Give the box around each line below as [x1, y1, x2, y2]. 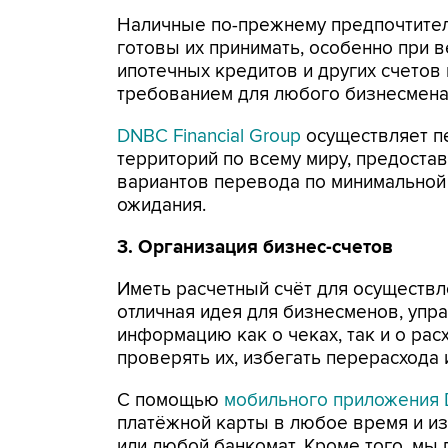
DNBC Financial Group [117, 125, 301, 148]
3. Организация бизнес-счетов [117, 236, 393, 259]
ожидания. [117, 194, 206, 217]
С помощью [117, 389, 224, 412]
